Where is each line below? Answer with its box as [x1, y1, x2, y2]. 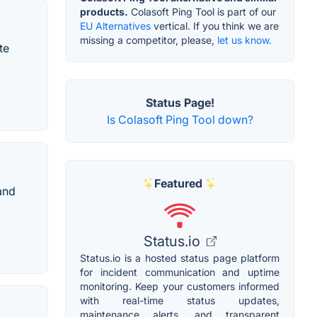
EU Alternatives [80, 20, 151, 33]
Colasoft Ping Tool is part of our [128, 6, 276, 18]
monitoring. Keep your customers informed [80, 280, 279, 293]
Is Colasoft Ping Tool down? [106, 113, 253, 127]
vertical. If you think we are [151, 20, 279, 33]
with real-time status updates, [80, 294, 279, 307]
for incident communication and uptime [80, 266, 279, 279]
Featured [154, 176, 202, 191]
